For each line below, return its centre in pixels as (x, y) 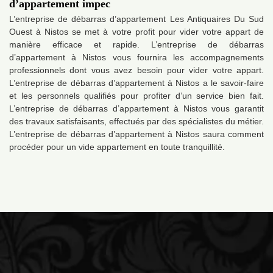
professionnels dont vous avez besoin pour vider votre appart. (136, 70)
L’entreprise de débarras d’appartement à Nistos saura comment (136, 134)
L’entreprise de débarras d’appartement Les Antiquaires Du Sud (136, 19)
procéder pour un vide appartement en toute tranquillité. (117, 147)
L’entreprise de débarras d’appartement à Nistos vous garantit (136, 109)
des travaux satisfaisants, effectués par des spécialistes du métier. (136, 122)
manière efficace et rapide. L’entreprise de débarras (136, 45)
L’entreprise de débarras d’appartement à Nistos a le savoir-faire (136, 83)
